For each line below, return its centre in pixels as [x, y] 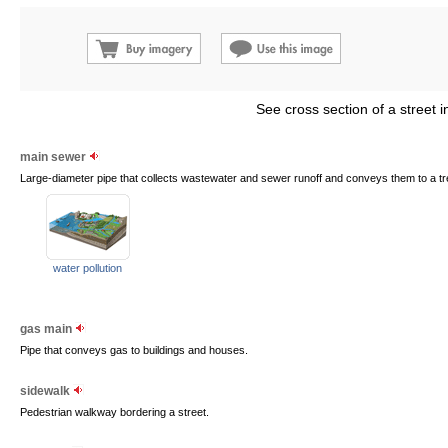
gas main [47, 329]
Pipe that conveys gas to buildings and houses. [134, 350]
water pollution [87, 268]
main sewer [54, 157]
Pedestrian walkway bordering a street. [114, 412]
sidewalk [46, 391]
